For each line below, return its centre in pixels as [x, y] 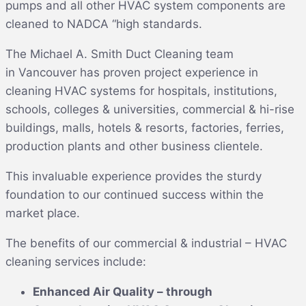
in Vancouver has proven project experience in [132, 72]
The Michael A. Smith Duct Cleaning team [120, 54]
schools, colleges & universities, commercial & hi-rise [150, 109]
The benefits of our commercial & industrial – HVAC [146, 243]
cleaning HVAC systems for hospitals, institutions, [141, 91]
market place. [43, 213]
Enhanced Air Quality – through [123, 291]
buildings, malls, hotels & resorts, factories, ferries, [145, 127]
